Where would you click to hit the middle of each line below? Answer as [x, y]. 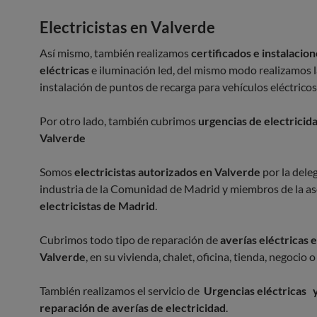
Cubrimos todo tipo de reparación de [130, 240]
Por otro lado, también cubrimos [119, 121]
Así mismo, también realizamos [115, 53]
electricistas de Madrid [97, 206]
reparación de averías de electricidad [133, 307]
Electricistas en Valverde [127, 27]
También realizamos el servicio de [122, 290]
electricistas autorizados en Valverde [167, 172]
